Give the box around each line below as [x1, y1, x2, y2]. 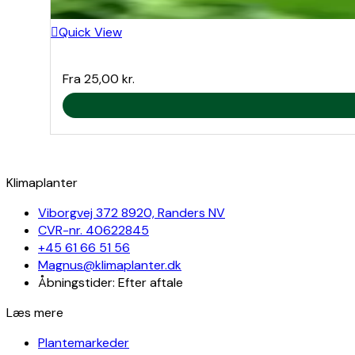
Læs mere [6, 304, 63, 322]
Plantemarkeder [38, 334, 129, 352]
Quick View [59, 24, 122, 41]
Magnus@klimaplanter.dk [38, 257, 181, 274]
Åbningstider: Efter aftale [38, 274, 183, 292]
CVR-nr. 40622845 [38, 222, 149, 239]
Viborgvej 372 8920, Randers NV [38, 204, 225, 222]
